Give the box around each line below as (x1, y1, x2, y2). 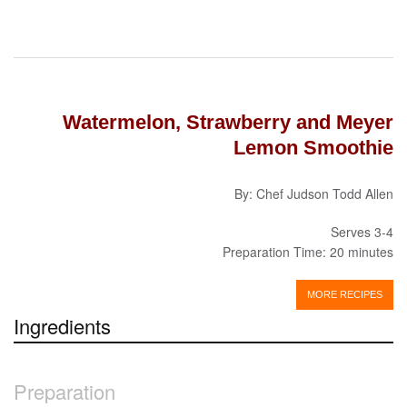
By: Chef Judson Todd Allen (234, 184, 393, 203)
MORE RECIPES (307, 288, 382, 300)
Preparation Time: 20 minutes (223, 242, 393, 261)
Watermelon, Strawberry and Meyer (63, 110, 393, 134)
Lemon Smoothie (233, 135, 393, 159)
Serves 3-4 (331, 222, 393, 241)
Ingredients (14, 311, 111, 340)
